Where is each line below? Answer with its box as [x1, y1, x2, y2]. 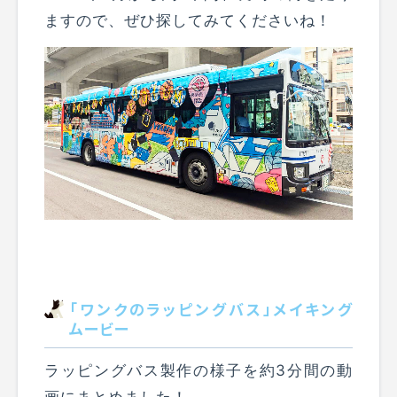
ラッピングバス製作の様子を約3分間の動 [44, 362, 353, 380]
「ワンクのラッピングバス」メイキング [69, 298, 353, 321]
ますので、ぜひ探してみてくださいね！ [44, 11, 332, 29]
